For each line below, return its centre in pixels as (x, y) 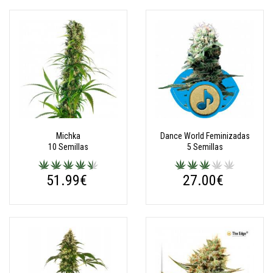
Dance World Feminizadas (205, 136)
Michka (68, 136)
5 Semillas (205, 147)
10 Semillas (68, 147)
